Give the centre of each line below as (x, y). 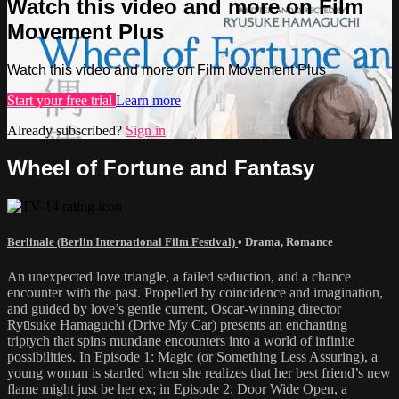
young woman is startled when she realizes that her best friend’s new (199, 372)
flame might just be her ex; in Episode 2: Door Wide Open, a (177, 388)
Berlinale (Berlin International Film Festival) (122, 241)
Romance (309, 241)
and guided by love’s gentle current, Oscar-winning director (174, 308)
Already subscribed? (66, 130)
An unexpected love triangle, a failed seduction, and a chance (179, 276)
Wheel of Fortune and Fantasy (161, 168)
